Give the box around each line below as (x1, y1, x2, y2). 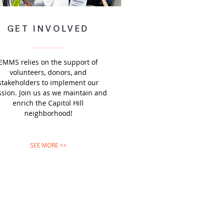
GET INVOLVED (7, 23, 90, 34)
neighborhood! (24, 109, 73, 118)
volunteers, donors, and (10, 68, 87, 77)
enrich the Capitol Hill (13, 98, 84, 108)
